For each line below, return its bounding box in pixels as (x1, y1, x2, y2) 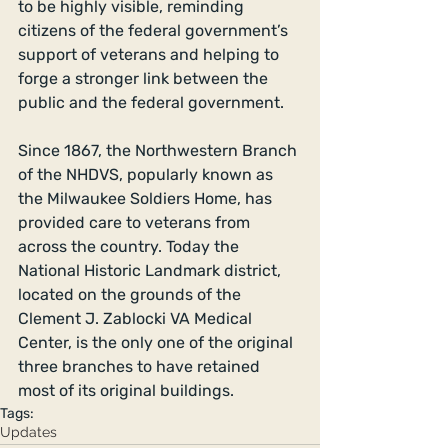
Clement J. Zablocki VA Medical (18, 308, 256, 328)
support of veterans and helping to (18, 44, 283, 64)
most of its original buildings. (18, 380, 234, 400)
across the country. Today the (18, 236, 243, 256)
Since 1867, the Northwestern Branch (18, 140, 301, 160)
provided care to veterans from (18, 212, 254, 232)
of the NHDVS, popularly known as (18, 164, 277, 184)
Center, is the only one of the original (18, 332, 297, 352)
